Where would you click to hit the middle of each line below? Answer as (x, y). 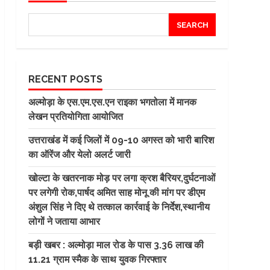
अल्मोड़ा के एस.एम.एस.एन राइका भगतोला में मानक (112, 102)
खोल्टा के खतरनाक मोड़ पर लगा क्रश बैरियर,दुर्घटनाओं (121, 178)
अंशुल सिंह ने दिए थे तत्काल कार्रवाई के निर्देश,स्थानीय (119, 207)
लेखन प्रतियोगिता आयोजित (75, 117)
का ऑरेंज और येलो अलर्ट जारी (79, 155)
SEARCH (192, 25)
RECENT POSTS (65, 79)
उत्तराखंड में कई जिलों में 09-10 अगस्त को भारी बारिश (121, 140)
